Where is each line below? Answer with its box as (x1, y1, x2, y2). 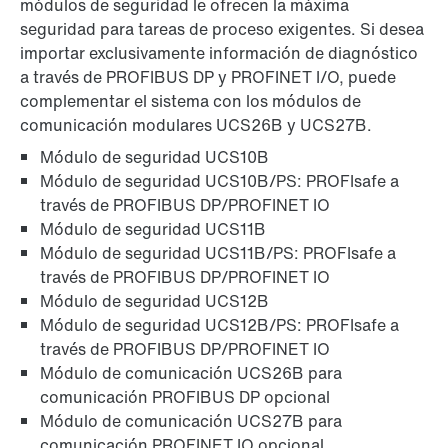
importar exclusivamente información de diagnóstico (20, 41, 418, 66)
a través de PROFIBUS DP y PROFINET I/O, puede (20, 65, 396, 90)
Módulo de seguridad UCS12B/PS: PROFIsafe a (40, 313, 399, 338)
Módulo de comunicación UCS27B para (40, 409, 342, 434)
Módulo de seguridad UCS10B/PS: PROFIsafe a (40, 169, 399, 194)
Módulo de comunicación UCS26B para (40, 361, 342, 386)
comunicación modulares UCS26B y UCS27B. (20, 113, 372, 138)
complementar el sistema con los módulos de (20, 89, 361, 114)
